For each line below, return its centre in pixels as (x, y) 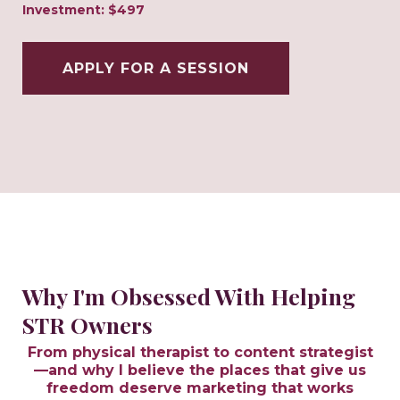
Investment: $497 (83, 10)
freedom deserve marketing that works (200, 388)
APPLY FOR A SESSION (156, 69)
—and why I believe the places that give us (200, 371)
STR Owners (87, 325)
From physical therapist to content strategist (200, 353)
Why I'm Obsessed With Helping (189, 296)
